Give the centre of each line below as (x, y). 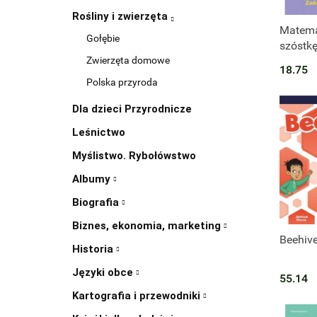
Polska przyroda (122, 82)
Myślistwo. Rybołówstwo (134, 156)
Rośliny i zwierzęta (121, 17)
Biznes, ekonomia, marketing (148, 226)
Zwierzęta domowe (128, 60)
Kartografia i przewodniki (138, 296)
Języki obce (104, 273)
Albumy (93, 179)
